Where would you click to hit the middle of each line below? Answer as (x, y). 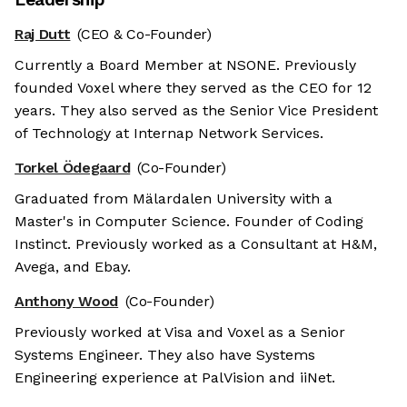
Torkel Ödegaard (73, 168)
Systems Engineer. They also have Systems (165, 355)
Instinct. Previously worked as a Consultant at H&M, (196, 244)
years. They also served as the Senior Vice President (196, 111)
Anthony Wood (67, 302)
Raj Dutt (43, 35)
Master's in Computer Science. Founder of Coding (189, 222)
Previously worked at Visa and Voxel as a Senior (180, 333)
